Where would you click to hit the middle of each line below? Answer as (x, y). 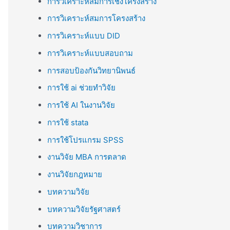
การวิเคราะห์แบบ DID (84, 36)
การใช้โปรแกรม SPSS (85, 140)
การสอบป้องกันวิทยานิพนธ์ (91, 70)
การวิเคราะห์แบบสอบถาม (90, 53)
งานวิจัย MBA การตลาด (87, 157)
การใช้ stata (68, 122)
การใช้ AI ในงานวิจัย (81, 105)
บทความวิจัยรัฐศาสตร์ (84, 209)
